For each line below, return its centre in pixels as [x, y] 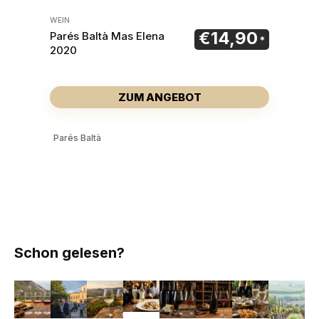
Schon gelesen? [69, 252]
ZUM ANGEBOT [159, 97]
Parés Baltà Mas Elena [107, 36]
